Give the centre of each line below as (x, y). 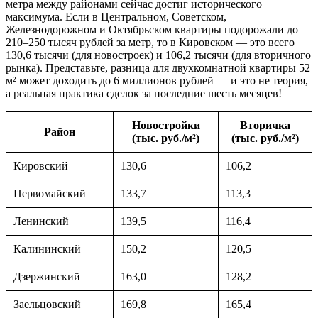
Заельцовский (47, 305)
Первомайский (50, 194)
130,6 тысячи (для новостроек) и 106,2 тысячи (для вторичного (158, 55)
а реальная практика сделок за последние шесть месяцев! (144, 94)
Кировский (41, 166)
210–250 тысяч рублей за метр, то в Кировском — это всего (150, 43)
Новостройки (166, 126)
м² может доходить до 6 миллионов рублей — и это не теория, (157, 81)
